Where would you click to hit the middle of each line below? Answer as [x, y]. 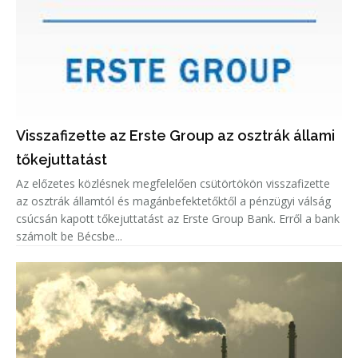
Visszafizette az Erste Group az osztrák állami [175, 136]
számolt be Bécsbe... [69, 237]
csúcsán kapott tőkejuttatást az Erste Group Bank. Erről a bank [178, 219]
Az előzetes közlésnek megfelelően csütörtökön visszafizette [173, 184]
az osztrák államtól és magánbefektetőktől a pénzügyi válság [173, 201]
